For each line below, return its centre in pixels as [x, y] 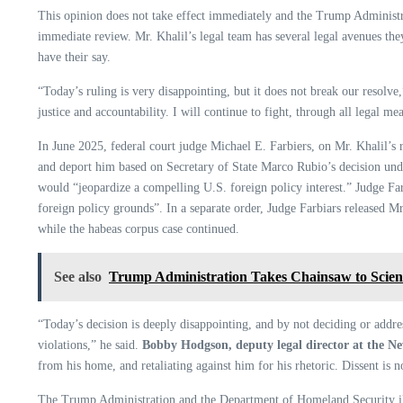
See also [78, 276]
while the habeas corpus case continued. [139, 228]
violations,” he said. [90, 345]
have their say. [74, 57]
